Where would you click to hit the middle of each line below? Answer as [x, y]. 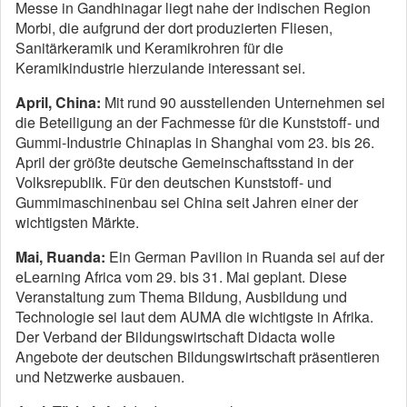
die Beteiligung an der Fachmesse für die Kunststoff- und [198, 123]
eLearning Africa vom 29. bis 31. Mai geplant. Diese [181, 277]
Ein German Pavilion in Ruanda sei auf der [245, 257]
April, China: [58, 103]
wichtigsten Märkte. [77, 223]
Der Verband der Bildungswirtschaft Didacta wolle [175, 337]
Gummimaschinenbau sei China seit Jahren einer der [187, 203]
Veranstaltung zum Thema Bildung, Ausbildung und [181, 297]
